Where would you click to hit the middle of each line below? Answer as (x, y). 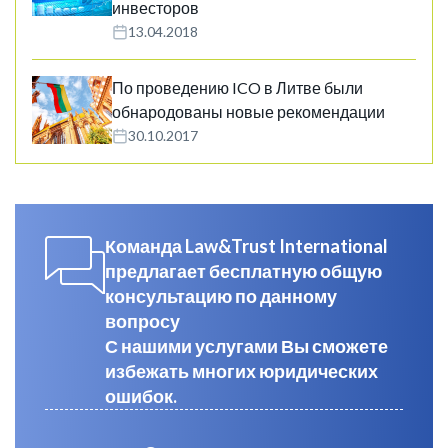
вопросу (144, 321)
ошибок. (141, 396)
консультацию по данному (221, 296)
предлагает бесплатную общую (243, 271)
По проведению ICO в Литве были (237, 88)
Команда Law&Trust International (246, 246)
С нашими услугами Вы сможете (246, 346)
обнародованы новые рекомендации (248, 112)
